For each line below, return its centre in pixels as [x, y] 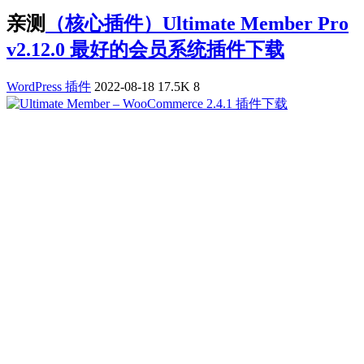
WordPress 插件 [49, 86]
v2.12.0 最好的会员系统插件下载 [145, 49]
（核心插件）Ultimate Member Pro [197, 23]
